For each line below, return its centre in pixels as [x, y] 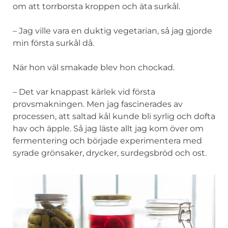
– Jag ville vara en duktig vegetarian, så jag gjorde [112, 31]
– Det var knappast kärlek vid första [84, 92]
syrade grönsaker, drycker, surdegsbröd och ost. [110, 153]
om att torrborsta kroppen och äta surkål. [96, 6]
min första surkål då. [53, 43]
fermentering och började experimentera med [107, 140]
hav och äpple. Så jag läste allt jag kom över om [108, 128]
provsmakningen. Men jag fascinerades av [98, 104]
